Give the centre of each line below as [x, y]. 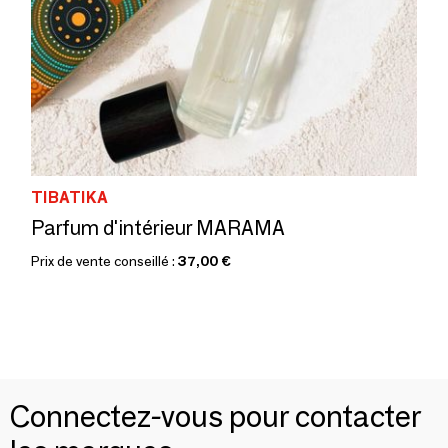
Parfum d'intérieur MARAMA [158, 228]
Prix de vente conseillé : [104, 261]
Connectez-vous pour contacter [215, 416]
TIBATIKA [69, 197]
